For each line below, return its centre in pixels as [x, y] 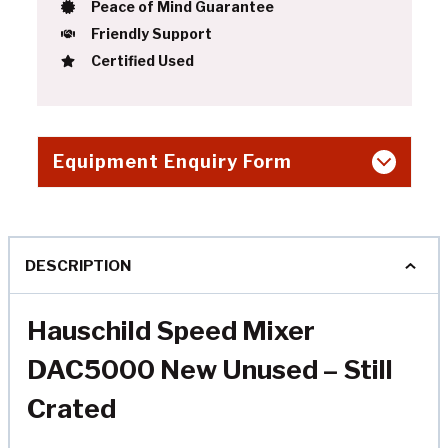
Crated [71, 408]
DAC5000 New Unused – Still [210, 369]
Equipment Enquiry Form [172, 162]
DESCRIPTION [78, 265]
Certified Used [142, 61]
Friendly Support [151, 34]
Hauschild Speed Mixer [171, 330]
